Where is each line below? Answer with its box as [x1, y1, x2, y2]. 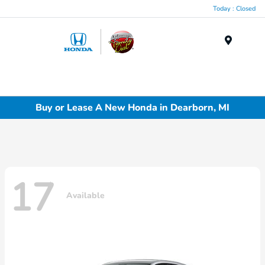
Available [66, 189, 105, 201]
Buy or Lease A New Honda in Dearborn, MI [35, 101, 230, 114]
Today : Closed [213, 4, 256, 13]
